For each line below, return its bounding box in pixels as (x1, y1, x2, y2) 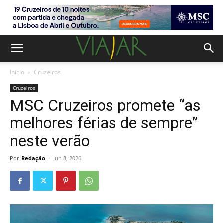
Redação (21, 154, 45, 162)
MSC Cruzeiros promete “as (10, 96, 201, 114)
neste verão (10, 131, 90, 150)
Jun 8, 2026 (53, 154, 81, 162)
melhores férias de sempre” (10, 113, 198, 132)
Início (10, 68, 24, 76)
